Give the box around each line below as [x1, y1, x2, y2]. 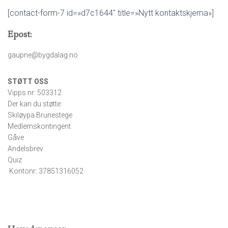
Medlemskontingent [8, 122, 71, 130]
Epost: [8, 28, 32, 40]
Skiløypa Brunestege [8, 111, 72, 119]
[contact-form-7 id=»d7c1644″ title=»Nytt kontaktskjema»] [8, 8, 214, 18]
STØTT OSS [8, 77, 48, 85]
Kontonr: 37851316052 [8, 167, 83, 175]
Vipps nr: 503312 [8, 89, 62, 97]
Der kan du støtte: [8, 100, 62, 108]
